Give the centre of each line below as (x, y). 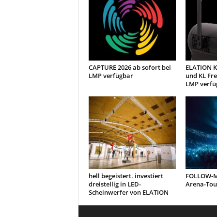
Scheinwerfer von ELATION (128, 192)
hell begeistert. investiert (126, 176)
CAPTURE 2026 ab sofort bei (130, 67)
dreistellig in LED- (115, 184)
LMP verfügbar (111, 76)
